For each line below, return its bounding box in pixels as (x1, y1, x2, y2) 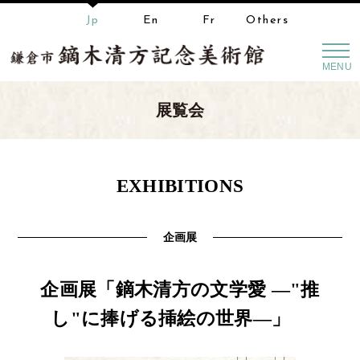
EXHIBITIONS (116, 175, 244, 197)
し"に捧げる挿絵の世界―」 (51, 308, 309, 329)
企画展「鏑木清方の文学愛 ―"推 (40, 279, 320, 301)
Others (245, 14, 289, 27)
